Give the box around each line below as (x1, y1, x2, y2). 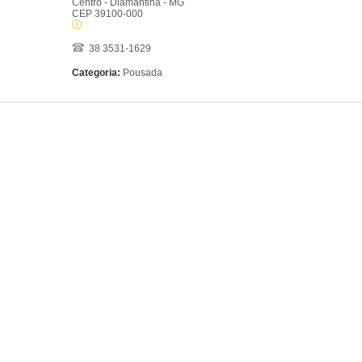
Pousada (120, 67, 162, 78)
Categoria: (71, 67, 120, 78)
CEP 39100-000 (71, 8, 143, 19)
